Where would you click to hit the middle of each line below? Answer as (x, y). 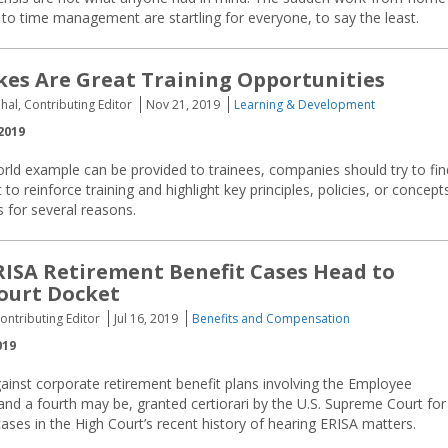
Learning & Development (304, 104)
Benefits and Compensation (271, 318)
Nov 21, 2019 (183, 104)
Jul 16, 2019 (146, 318)
